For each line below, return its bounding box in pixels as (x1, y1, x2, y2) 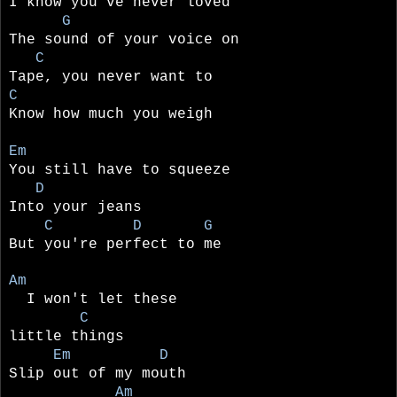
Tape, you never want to (9, 68, 222, 85)
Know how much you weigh (9, 105, 213, 122)
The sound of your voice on (9, 31, 248, 48)
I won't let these (9, 291, 177, 307)
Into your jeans (9, 198, 142, 215)
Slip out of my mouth (9, 365, 186, 382)
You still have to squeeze (9, 161, 230, 178)
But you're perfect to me (9, 236, 222, 253)
